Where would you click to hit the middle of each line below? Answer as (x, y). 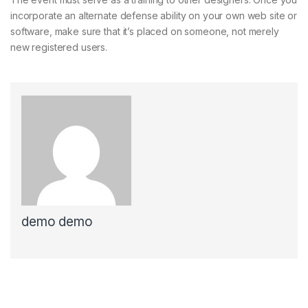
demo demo (57, 222)
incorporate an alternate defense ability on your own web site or (154, 16)
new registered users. (59, 47)
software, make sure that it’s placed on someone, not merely (145, 32)
